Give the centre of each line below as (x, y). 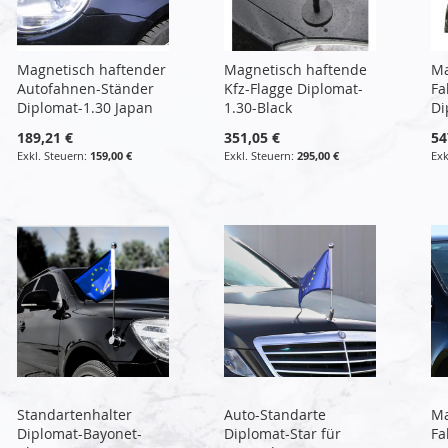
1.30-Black (257, 107)
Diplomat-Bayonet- (80, 433)
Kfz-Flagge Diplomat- (293, 88)
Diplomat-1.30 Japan (85, 107)
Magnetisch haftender (92, 69)
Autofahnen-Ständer (86, 88)
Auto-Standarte (274, 414)
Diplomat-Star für (282, 433)
